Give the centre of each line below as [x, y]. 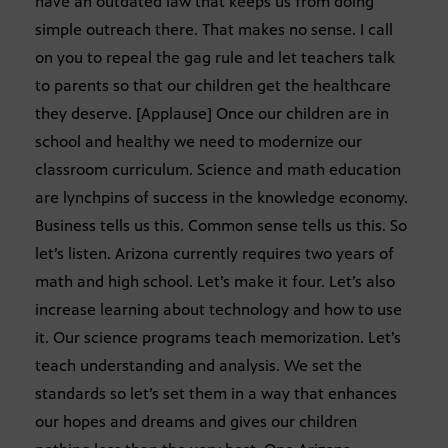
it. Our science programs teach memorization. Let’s [218, 338]
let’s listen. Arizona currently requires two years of [214, 254]
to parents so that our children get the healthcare [213, 86]
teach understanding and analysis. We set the [198, 366]
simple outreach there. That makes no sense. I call [214, 30]
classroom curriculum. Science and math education [218, 170]
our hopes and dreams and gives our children [196, 422]
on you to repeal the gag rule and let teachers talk [215, 58]
